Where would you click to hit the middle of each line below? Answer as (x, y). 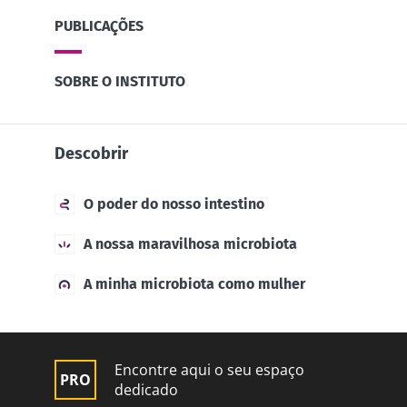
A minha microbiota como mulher (194, 283)
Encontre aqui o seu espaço (209, 369)
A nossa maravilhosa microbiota (190, 243)
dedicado (146, 389)
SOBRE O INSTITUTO (120, 81)
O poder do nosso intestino (174, 203)
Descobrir (91, 153)
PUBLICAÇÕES (99, 25)
